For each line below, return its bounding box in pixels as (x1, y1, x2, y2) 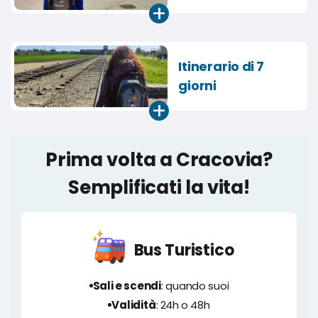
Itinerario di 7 (178, 57, 265, 75)
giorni (178, 76, 217, 94)
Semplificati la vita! (68, 174, 250, 200)
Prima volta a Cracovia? (45, 146, 273, 172)
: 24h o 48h (155, 297, 210, 312)
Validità (111, 297, 156, 312)
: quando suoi (161, 278, 229, 293)
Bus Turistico (133, 238, 234, 261)
